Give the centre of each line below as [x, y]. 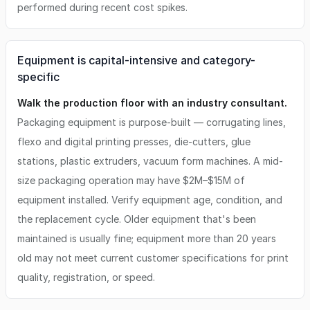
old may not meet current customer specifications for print [153, 258]
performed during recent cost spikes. [102, 7]
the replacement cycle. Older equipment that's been [137, 219]
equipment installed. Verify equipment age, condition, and [150, 200]
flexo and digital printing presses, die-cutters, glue [134, 142]
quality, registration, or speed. [86, 277]
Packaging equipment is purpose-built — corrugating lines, [152, 122]
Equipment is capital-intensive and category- [136, 60]
